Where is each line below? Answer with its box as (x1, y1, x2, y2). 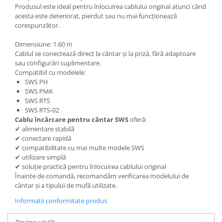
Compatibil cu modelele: (15, 68, 86, 77)
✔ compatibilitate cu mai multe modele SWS (15, 143, 144, 153)
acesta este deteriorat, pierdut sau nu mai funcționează (15, 11, 177, 21)
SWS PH (25, 77, 48, 87)
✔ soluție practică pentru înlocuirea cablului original (15, 162, 166, 171)
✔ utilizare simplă (15, 153, 66, 162)
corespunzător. (15, 21, 59, 30)
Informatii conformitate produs (15, 196, 107, 206)
